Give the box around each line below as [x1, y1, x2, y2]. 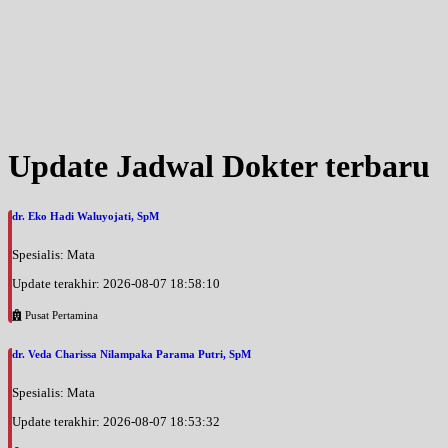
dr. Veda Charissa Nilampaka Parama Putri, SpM [12, 348, 251, 361]
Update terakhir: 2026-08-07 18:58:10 [12, 276, 220, 292]
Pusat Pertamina [22, 309, 98, 322]
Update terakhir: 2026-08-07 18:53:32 [12, 414, 220, 430]
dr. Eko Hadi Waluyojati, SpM [12, 210, 159, 223]
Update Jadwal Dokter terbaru [8, 148, 430, 185]
